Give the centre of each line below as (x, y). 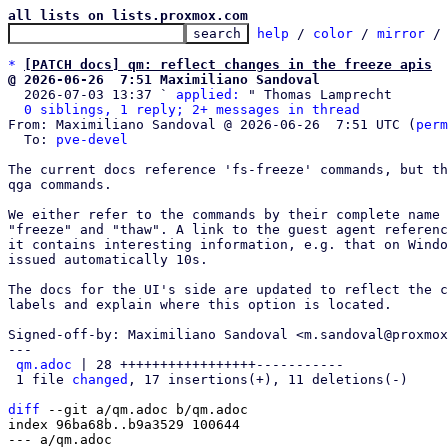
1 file (44, 379)
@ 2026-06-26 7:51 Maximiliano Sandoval (164, 79)
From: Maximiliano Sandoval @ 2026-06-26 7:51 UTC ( (212, 124)
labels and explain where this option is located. (200, 304)
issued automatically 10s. (108, 259)
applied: (208, 94)
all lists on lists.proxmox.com (128, 15)
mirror (401, 33)
